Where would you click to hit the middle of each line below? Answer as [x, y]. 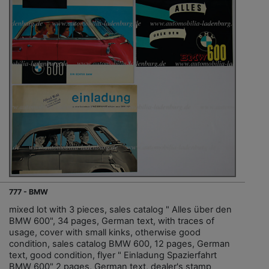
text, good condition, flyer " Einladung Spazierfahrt [113, 255]
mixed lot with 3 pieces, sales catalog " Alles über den [120, 209]
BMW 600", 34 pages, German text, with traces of [112, 221]
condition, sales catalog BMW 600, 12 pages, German [119, 243]
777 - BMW [29, 192]
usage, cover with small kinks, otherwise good [105, 232]
